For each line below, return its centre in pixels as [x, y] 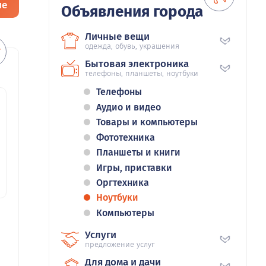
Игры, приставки [134, 167]
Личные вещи [117, 37]
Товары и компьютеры [147, 122]
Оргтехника [123, 182]
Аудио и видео [129, 107]
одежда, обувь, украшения [132, 46]
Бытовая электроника [137, 64]
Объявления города [132, 12]
